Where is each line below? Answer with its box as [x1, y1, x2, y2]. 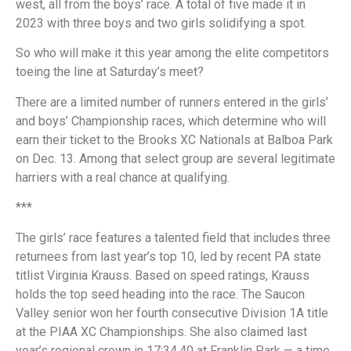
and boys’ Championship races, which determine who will [16, 113, 326, 128]
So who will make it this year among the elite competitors [16, 45, 329, 61]
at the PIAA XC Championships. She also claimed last [16, 324, 307, 339]
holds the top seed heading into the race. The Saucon [16, 286, 305, 302]
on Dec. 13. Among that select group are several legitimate [16, 150, 335, 166]
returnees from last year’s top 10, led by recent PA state [16, 248, 321, 264]
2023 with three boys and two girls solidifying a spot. [16, 16, 306, 31]
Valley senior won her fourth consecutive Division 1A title [16, 305, 328, 320]
